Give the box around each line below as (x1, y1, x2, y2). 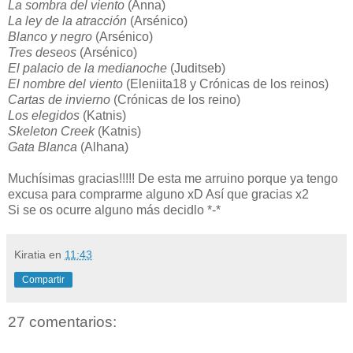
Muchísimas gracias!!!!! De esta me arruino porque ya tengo (8, 171, 338, 185)
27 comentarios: (8, 313, 117, 330)
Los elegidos (8, 108, 80, 122)
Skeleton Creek (8, 124, 98, 138)
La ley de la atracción (8, 13, 127, 28)
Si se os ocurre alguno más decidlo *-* (8, 203, 221, 217)
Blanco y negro (8, 29, 92, 43)
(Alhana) (77, 139, 128, 154)
